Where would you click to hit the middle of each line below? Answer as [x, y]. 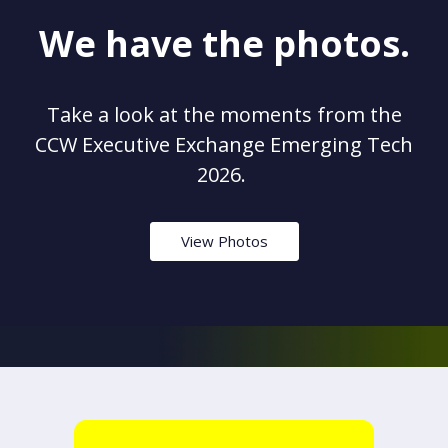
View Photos [224, 240]
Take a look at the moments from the [224, 114]
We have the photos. [224, 43]
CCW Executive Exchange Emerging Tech [224, 144]
